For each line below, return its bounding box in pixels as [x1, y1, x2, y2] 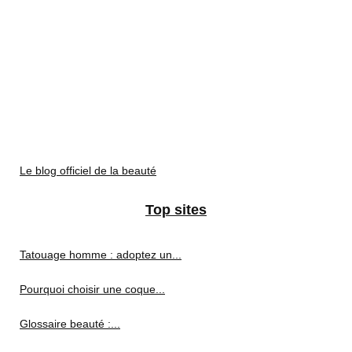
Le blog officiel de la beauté [20, 163, 156, 177]
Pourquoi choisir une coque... [20, 282, 165, 295]
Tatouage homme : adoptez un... [20, 247, 181, 261]
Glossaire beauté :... [20, 317, 120, 330]
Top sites [145, 201, 207, 218]
